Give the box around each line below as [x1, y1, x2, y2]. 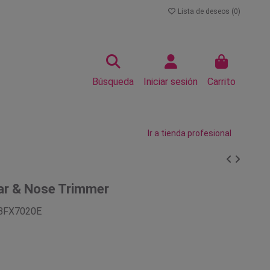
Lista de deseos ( [176, 7, 234, 16]
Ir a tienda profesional [148, 128, 231, 138]
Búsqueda [92, 76, 134, 87]
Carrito [207, 76, 236, 87]
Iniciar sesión [143, 76, 198, 87]
